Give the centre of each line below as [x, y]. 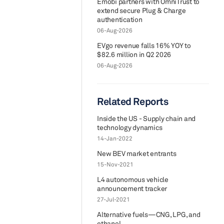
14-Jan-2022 [115, 138]
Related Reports [133, 101]
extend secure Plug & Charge [141, 10]
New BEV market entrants [137, 153]
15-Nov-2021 [115, 164]
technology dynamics [130, 127]
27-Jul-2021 [113, 199]
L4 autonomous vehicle [133, 179]
